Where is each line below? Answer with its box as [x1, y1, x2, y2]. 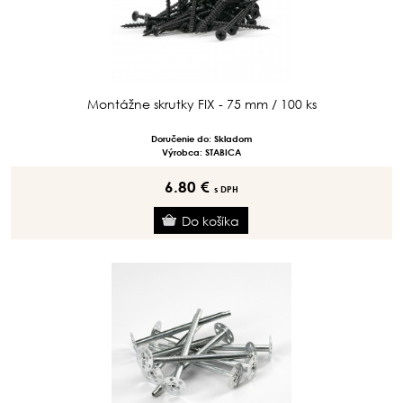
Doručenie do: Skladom [151, 132, 252, 145]
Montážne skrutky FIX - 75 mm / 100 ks [86, 95, 317, 112]
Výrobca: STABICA [162, 146, 241, 158]
